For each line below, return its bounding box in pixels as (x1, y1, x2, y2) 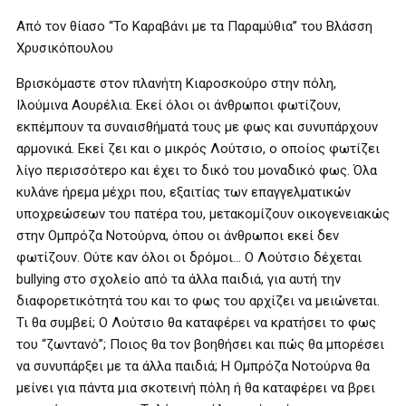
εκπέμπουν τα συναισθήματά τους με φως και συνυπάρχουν (16, 119, 378, 135)
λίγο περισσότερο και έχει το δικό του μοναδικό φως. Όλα (16, 162, 377, 179)
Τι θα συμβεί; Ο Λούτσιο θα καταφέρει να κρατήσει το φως (16, 314, 376, 331)
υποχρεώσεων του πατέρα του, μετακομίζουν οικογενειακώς (16, 206, 390, 222)
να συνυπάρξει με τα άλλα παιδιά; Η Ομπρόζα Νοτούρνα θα (16, 358, 370, 374)
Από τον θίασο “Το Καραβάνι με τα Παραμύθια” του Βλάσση (16, 18, 372, 34)
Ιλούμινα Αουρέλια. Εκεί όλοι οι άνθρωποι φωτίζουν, (16, 97, 341, 113)
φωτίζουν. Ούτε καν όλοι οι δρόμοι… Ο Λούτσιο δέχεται (16, 249, 362, 266)
